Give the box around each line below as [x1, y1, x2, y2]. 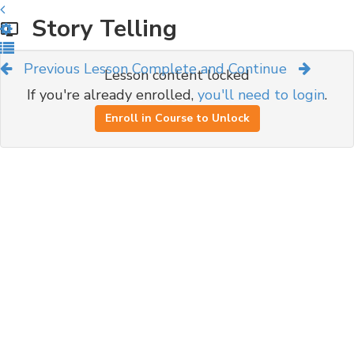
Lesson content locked [104, 66, 250, 85]
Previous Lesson [24, 59, 128, 78]
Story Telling [19, 13, 177, 45]
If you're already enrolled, [27, 85, 198, 104]
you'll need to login [198, 85, 325, 104]
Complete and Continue [132, 59, 287, 78]
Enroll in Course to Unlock [104, 111, 250, 126]
